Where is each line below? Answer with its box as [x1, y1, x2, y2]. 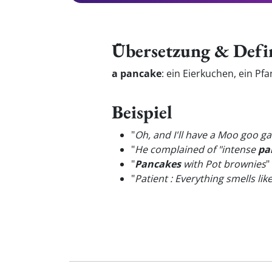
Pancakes [135, 157, 181, 171]
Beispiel [112, 100, 172, 124]
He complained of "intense [135, 143, 258, 156]
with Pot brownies [181, 157, 266, 171]
